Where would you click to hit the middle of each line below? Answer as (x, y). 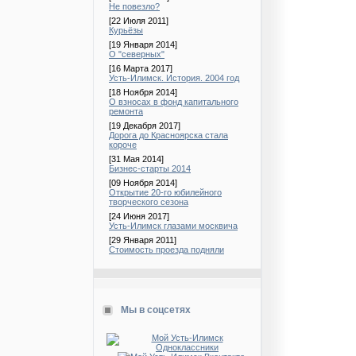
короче (123, 145)
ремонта (126, 111)
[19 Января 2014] (143, 44)
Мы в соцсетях (156, 310)
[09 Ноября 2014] (143, 183)
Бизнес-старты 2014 (150, 168)
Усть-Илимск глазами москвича (173, 226)
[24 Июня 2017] (139, 216)
